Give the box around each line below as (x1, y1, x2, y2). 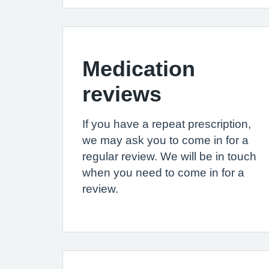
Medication (82, 58, 195, 79)
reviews (82, 83, 162, 104)
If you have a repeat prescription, (82, 118, 251, 130)
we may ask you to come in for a (82, 134, 249, 146)
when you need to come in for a (82, 167, 244, 178)
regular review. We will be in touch (82, 151, 256, 162)
